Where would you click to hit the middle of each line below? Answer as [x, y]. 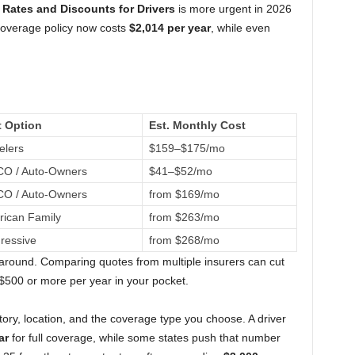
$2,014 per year [170, 28]
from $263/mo [184, 217]
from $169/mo [184, 194]
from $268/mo [184, 240]
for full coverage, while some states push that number [144, 338]
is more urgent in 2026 [233, 9]
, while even [240, 28]
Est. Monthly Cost [197, 125]
